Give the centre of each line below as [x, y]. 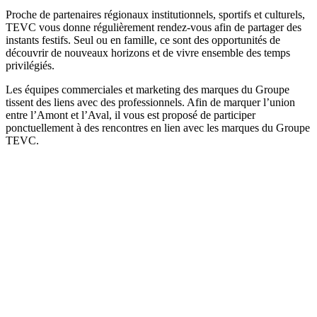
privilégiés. [30, 65]
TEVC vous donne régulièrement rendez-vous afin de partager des [154, 27]
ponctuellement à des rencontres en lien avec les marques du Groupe [158, 127]
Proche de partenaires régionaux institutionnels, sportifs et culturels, [155, 14]
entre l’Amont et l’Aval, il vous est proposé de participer [131, 115]
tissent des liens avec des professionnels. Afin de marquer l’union [150, 102]
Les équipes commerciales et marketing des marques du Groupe [148, 89]
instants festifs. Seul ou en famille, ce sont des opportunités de [143, 40]
